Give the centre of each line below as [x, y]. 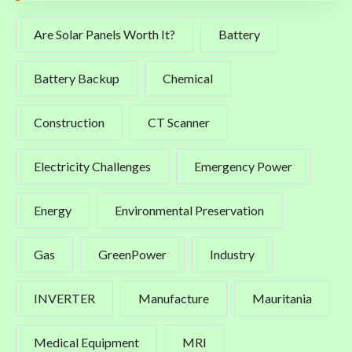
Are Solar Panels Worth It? [104, 34]
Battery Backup [77, 78]
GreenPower [132, 254]
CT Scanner [179, 122]
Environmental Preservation [189, 210]
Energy [53, 210]
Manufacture [174, 298]
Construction [69, 122]
